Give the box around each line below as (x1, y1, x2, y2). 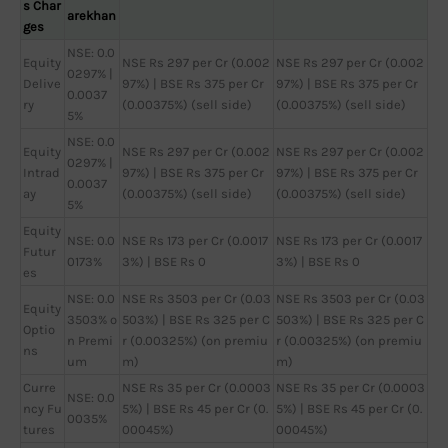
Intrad (23, 165, 60, 181)
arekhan (67, 8, 116, 24)
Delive (23, 76, 61, 92)
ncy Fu (23, 401, 62, 417)
